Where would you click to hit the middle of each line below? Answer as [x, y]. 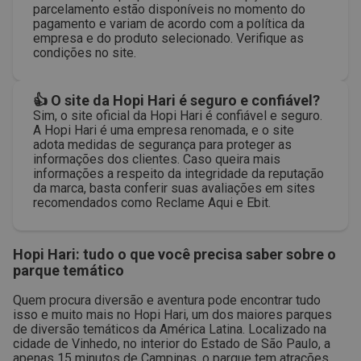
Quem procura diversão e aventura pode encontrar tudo [167, 300]
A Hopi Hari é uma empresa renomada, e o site [164, 130]
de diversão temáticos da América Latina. [129, 329]
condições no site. [85, 53]
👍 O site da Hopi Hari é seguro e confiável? [176, 100]
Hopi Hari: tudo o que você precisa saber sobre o [174, 254]
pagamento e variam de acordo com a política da [169, 24]
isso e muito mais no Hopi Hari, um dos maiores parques [172, 315]
